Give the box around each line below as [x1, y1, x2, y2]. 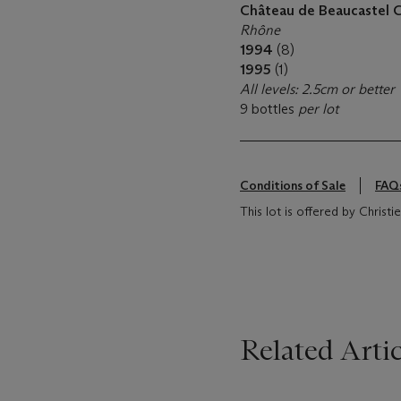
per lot [298, 100, 338, 117]
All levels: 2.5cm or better [240, 81, 395, 98]
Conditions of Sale [240, 177, 346, 193]
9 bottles [240, 100, 298, 117]
